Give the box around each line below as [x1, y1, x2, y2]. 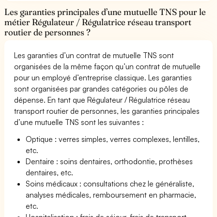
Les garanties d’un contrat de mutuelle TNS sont [14, 50, 174, 60]
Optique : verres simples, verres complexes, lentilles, [26, 134, 200, 144]
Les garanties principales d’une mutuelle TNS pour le [4, 6, 206, 17]
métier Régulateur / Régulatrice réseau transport [4, 16, 192, 28]
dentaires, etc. [26, 167, 74, 177]
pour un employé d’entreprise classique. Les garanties [14, 72, 192, 82]
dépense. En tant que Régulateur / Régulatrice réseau [14, 94, 190, 105]
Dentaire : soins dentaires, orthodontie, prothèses [26, 156, 193, 166]
